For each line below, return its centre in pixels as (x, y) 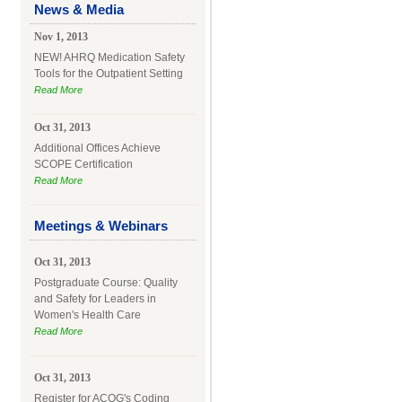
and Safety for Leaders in (95, 299)
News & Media (79, 9)
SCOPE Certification (83, 164)
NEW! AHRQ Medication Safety (109, 57)
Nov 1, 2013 (61, 37)
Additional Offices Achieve (97, 148)
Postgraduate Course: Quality (105, 283)
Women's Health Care (87, 315)
